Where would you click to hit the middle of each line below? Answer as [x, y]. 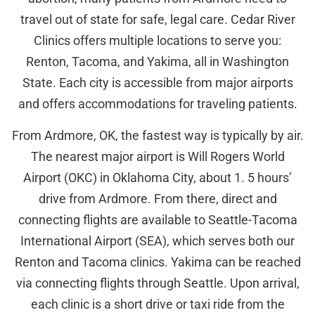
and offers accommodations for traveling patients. [157, 104]
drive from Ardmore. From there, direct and [157, 198]
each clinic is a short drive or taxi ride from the [157, 304]
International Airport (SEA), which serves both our [157, 240]
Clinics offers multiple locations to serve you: [157, 41]
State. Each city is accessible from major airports [157, 83]
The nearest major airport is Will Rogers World [157, 156]
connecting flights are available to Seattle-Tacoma [157, 219]
